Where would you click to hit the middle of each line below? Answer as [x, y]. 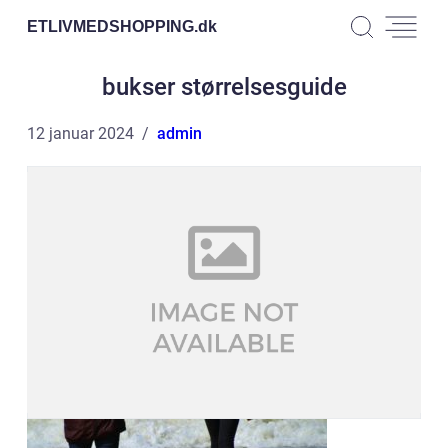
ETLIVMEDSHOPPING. [112, 26]
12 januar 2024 [80, 133]
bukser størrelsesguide [224, 87]
